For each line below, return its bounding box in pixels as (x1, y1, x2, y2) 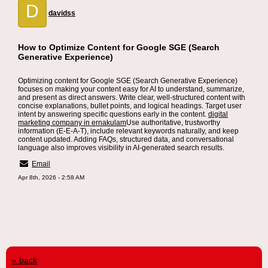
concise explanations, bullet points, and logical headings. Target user (18, 102, 242, 110)
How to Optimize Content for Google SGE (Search (18, 42, 220, 52)
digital (208, 110, 228, 118)
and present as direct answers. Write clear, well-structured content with (18, 93, 245, 102)
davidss (48, 9, 75, 17)
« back (12, 255, 37, 265)
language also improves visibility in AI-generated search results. (18, 144, 224, 152)
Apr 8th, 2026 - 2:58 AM (18, 174, 84, 181)
